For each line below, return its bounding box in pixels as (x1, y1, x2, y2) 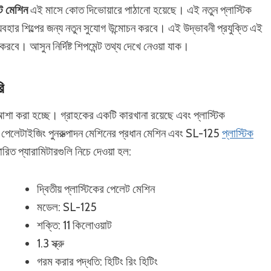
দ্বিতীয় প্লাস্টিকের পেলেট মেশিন (36, 182, 155, 196)
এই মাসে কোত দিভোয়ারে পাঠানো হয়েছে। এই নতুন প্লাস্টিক (28, 3, 252, 17)
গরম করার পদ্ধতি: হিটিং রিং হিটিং (36, 255, 158, 269)
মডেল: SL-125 (36, 200, 97, 214)
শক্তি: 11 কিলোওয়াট (36, 218, 112, 232)
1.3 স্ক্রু (36, 237, 64, 250)
